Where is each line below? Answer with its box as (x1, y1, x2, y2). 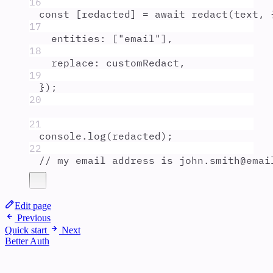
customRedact (106, 56, 179, 69)
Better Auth (5, 235, 49, 246)
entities (51, 32, 100, 44)
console (39, 129, 82, 142)
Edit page (15, 200, 51, 211)
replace (51, 56, 94, 69)
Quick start (5, 224, 47, 235)
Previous (17, 212, 51, 223)
